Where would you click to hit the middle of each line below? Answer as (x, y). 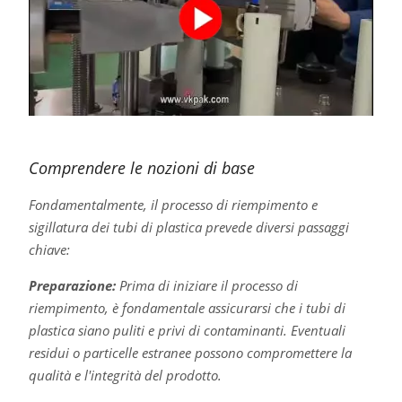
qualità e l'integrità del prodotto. (125, 375)
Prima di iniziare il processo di (206, 285)
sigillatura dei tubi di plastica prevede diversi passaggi (188, 227)
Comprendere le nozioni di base (141, 167)
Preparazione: (72, 285)
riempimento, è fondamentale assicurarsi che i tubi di (187, 307)
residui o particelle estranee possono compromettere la (190, 352)
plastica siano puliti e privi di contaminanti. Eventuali (187, 330)
